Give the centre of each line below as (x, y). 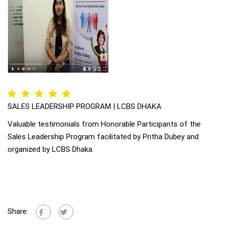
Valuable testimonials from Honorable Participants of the (104, 124)
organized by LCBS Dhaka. (51, 149)
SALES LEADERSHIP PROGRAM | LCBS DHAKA (84, 106)
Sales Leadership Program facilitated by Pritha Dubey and (103, 137)
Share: (18, 211)
